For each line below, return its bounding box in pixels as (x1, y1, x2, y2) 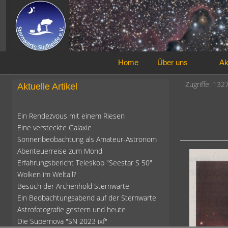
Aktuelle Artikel (17, 81, 77, 92)
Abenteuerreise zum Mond (17, 146, 102, 156)
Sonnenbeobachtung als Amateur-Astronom (17, 134, 157, 145)
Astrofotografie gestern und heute (17, 205, 126, 215)
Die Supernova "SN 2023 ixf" (17, 216, 107, 226)
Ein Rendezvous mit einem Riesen (17, 111, 125, 121)
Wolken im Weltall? (17, 169, 76, 180)
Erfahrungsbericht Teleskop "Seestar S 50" (17, 158, 152, 168)
